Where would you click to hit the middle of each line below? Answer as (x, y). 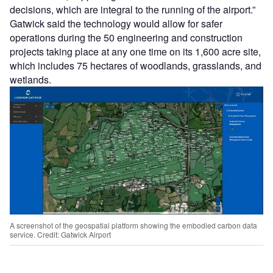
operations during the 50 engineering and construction (126, 37)
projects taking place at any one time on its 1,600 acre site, (135, 51)
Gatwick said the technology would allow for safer (116, 23)
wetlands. (32, 79)
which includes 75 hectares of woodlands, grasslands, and (136, 65)
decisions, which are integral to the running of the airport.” (134, 9)
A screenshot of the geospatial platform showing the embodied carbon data (133, 225)
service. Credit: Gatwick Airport (60, 234)
